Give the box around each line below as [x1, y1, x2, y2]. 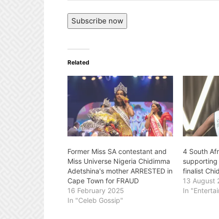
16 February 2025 [67, 186, 124, 195]
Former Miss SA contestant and [67, 147, 167, 155]
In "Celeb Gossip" [67, 196, 123, 204]
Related [67, 59, 89, 66]
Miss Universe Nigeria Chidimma [67, 156, 170, 165]
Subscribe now [71, 16, 123, 26]
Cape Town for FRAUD [67, 176, 139, 185]
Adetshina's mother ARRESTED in [67, 166, 173, 175]
